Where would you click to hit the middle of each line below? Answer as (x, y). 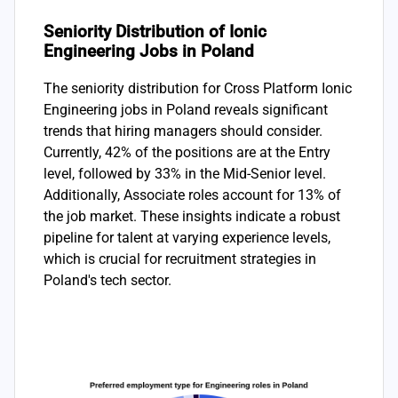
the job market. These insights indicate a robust (192, 216)
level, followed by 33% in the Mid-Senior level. (185, 173)
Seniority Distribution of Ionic (155, 32)
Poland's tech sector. (107, 280)
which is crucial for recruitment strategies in (180, 259)
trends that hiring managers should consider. (183, 131)
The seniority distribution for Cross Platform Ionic (198, 88)
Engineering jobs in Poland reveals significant (186, 109)
